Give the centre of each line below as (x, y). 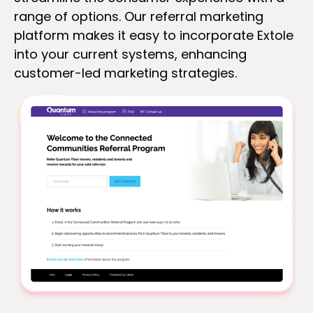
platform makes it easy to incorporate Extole (154, 35)
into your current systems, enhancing (130, 54)
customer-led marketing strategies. (125, 73)
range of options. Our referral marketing (139, 16)
